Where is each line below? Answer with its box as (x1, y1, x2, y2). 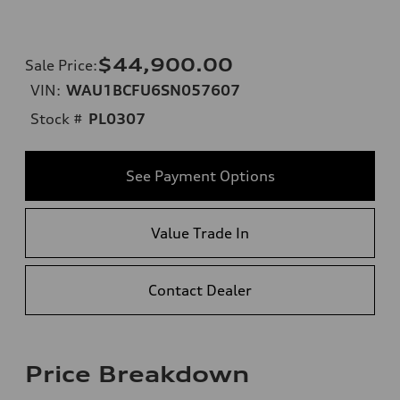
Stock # (30, 109, 83, 128)
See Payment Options (125, 166, 275, 185)
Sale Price (25, 55, 93, 74)
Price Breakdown (25, 360, 249, 387)
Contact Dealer (148, 280, 252, 299)
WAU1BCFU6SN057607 (66, 80, 240, 99)
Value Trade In (151, 223, 249, 242)
